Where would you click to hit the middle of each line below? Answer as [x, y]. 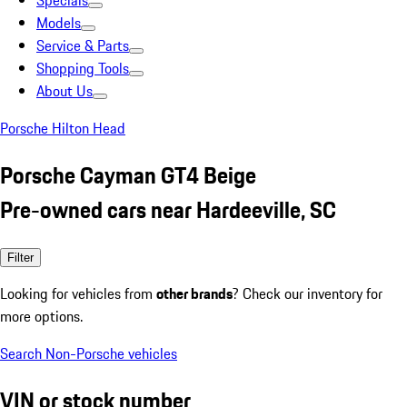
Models [59, 23]
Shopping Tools [83, 68]
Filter [20, 257]
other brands [194, 293]
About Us [65, 91]
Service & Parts [83, 45]
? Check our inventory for [308, 293]
